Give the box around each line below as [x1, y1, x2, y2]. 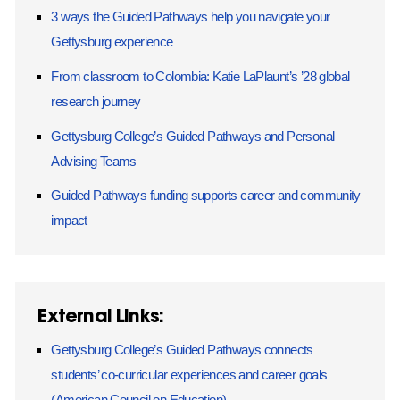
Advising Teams [51, 153, 137, 169]
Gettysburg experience [51, 34, 173, 50]
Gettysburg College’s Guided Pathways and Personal [51, 128, 335, 144]
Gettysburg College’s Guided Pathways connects [51, 342, 313, 358]
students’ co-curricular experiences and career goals [51, 367, 328, 383]
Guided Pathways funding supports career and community [51, 187, 361, 204]
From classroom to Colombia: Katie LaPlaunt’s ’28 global [51, 68, 350, 84]
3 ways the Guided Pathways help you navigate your [51, 9, 330, 25]
